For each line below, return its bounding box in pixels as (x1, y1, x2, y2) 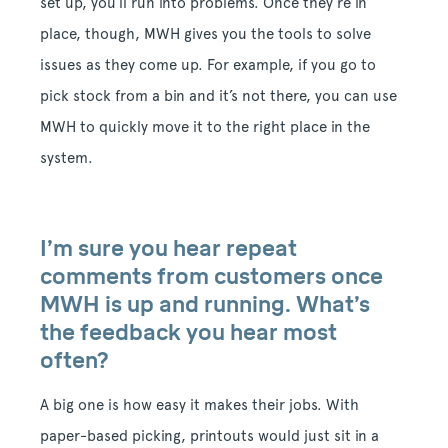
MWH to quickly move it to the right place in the (40, 117, 370, 136)
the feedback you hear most (40, 319, 337, 345)
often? (40, 347, 113, 373)
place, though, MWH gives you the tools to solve (40, 24, 371, 43)
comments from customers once (40, 263, 383, 289)
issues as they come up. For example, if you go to (40, 55, 376, 74)
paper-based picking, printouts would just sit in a (40, 426, 379, 445)
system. (40, 148, 93, 167)
